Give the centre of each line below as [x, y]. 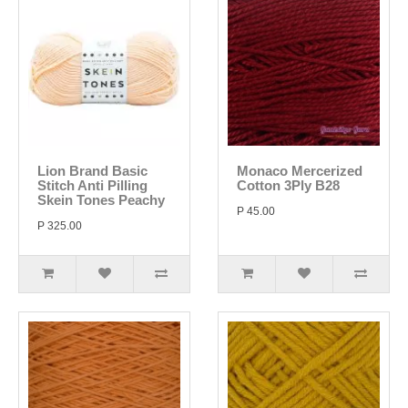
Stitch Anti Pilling [92, 185]
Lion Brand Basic [92, 171]
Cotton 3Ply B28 [288, 185]
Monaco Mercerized [300, 171]
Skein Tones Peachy [101, 200]
